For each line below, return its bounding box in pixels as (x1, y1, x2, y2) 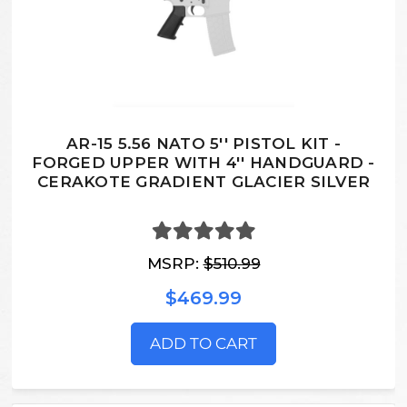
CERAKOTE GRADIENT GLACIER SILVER (37, 172, 370, 191)
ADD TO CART (150, 334, 257, 353)
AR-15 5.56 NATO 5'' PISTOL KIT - (66, 134, 341, 153)
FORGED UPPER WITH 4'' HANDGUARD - (32, 153, 375, 172)
